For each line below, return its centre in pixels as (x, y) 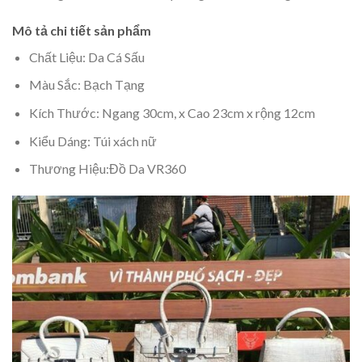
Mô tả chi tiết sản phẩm (82, 30)
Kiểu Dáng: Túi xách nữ (93, 141)
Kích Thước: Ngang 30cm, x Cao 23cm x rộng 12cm (172, 113)
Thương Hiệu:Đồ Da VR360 (107, 169)
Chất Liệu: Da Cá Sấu (86, 57)
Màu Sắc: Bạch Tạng (86, 85)
